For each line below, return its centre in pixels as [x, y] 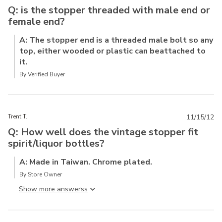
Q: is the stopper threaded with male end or [109, 10]
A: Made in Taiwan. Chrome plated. [86, 162]
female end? [36, 22]
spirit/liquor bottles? [56, 143]
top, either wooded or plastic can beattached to [112, 51]
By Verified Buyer [42, 74]
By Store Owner [41, 174]
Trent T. [18, 116]
